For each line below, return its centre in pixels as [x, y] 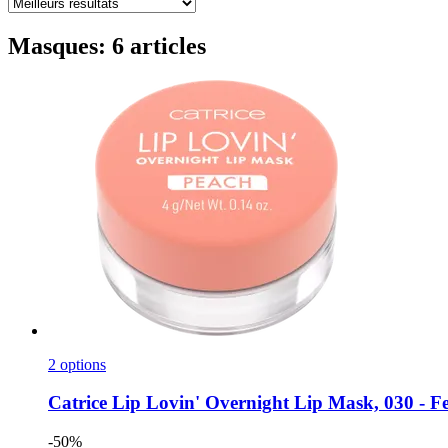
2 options [77, 364]
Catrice [77, 403]
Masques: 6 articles [107, 45]
